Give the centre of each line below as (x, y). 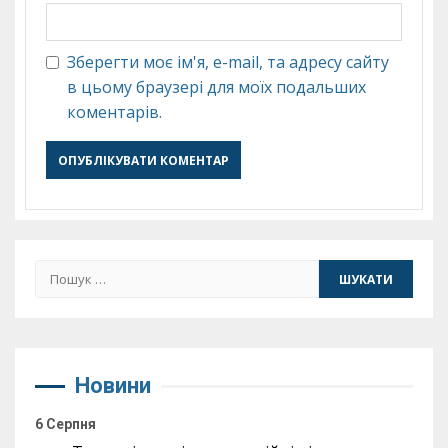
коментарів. (114, 112)
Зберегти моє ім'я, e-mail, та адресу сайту (228, 62)
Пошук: (64, 271)
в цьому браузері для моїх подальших (216, 87)
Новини (113, 385)
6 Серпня (65, 424)
